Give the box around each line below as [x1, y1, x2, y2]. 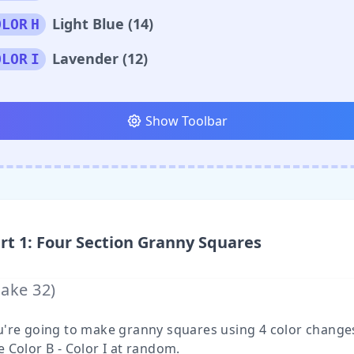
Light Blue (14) [52, 13, 153, 33]
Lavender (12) [52, 48, 148, 68]
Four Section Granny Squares [36, 231, 262, 253]
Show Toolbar [145, 111, 228, 130]
